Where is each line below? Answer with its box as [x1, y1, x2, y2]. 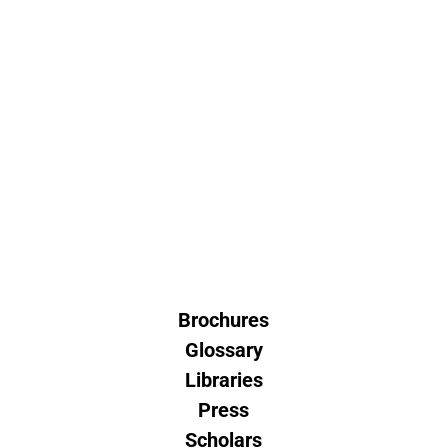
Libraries [184, 368, 263, 392]
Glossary [184, 338, 263, 362]
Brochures [178, 308, 270, 332]
